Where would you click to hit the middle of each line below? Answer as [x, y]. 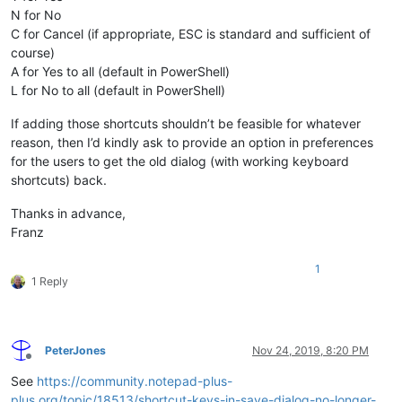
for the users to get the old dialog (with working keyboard [180, 161]
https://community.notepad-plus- [135, 380]
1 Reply [50, 281]
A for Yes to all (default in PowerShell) [120, 71]
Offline [44, 363]
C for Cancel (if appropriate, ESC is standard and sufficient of [191, 33]
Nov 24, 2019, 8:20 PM [310, 350]
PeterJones [75, 350]
